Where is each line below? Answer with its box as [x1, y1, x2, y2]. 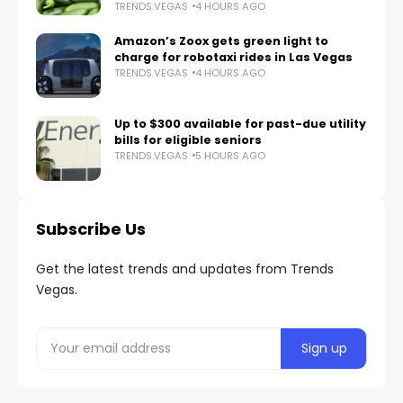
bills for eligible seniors [114, 131, 262, 148]
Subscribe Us [36, 217, 146, 240]
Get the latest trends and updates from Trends [36, 259, 334, 278]
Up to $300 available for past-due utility [114, 115, 366, 131]
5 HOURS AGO [195, 148, 265, 163]
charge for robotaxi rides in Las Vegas [114, 49, 353, 65]
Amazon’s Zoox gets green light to [114, 32, 328, 49]
